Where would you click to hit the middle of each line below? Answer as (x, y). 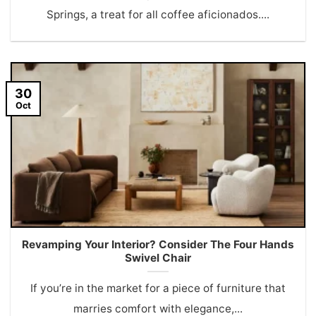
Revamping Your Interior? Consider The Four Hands (158, 245)
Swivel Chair (158, 258)
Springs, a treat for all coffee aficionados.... (158, 14)
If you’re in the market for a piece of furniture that (158, 288)
